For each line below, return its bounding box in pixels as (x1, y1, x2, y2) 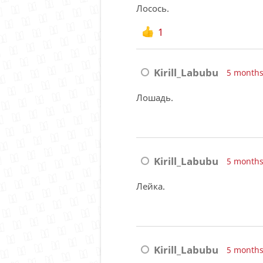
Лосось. (136, 2, 169, 15)
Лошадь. (136, 91, 173, 104)
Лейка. (136, 180, 165, 193)
